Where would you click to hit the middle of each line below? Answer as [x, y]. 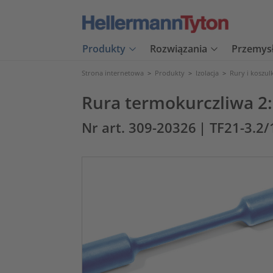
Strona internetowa [113, 73]
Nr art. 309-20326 [139, 128]
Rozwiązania [179, 49]
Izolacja [207, 73]
